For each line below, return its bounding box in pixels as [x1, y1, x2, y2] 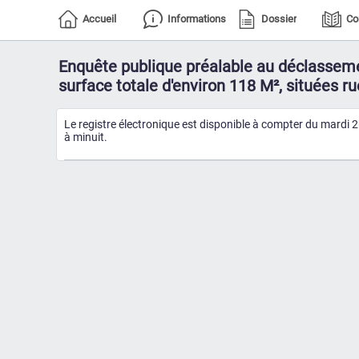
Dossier [261, 13, 296, 25]
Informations [167, 13, 226, 25]
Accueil [83, 13, 116, 25]
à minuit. [64, 131, 107, 143]
